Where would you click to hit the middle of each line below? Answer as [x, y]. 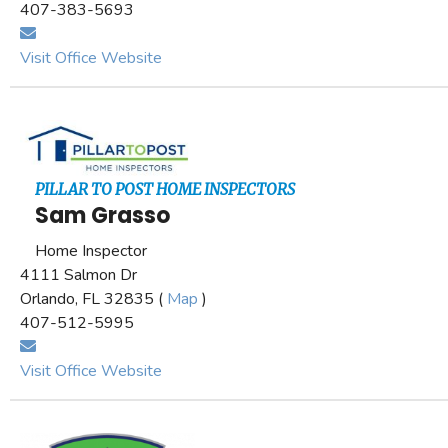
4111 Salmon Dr [78, 275]
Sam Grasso [102, 216]
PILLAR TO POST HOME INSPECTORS [165, 190]
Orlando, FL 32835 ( [93, 299]
